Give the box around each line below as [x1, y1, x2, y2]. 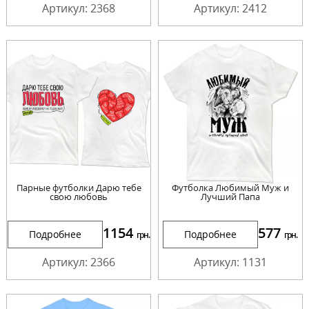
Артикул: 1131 [193, 255, 267, 270]
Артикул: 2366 [42, 255, 116, 270]
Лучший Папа [200, 190, 260, 203]
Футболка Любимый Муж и [171, 181, 289, 195]
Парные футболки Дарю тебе [16, 181, 141, 195]
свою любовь [50, 190, 108, 203]
